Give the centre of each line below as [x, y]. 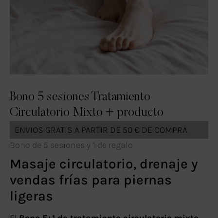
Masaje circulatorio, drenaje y [104, 164]
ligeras [31, 196]
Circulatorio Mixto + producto [87, 113]
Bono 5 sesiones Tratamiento [80, 97]
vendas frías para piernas [91, 180]
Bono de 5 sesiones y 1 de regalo [71, 145]
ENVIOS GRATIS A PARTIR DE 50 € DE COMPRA [101, 130]
